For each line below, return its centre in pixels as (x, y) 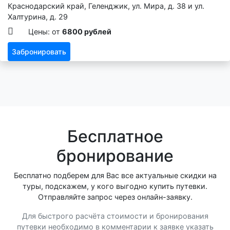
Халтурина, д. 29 (38, 17)
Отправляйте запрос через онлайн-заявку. (115, 197)
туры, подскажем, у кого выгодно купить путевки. (115, 186)
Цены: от (45, 32)
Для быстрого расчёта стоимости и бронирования (115, 216)
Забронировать (39, 52)
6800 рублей (87, 32)
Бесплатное (115, 137)
